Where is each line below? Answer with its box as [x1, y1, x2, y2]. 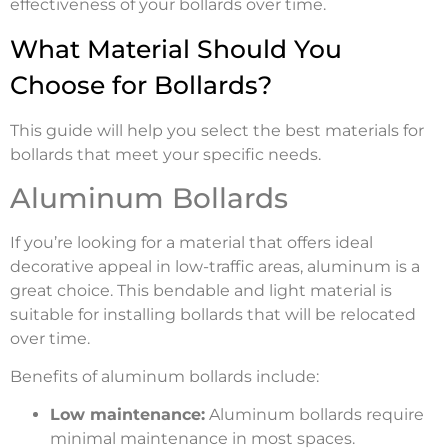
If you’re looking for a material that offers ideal [10, 232, 373, 252]
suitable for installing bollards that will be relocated [10, 304, 416, 324]
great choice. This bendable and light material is [10, 280, 392, 300]
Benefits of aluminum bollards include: [10, 366, 323, 386]
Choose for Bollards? [10, 70, 272, 101]
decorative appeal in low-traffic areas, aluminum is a [10, 256, 420, 276]
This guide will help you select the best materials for [10, 121, 424, 141]
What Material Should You [10, 34, 342, 65]
